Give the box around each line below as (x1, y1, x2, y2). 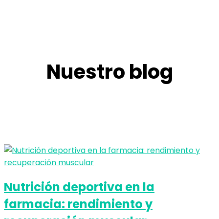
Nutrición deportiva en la (4, 178, 154, 195)
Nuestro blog (46, 58, 173, 86)
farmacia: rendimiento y (4, 196, 153, 212)
